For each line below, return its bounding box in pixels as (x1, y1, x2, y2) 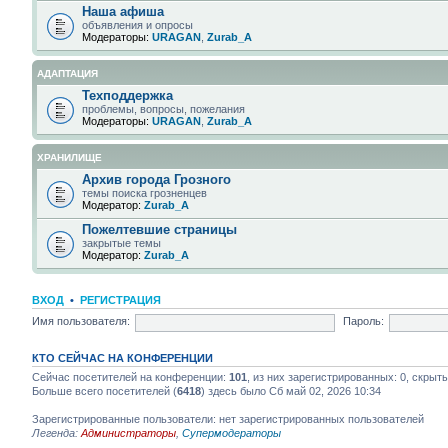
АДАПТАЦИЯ (37, 67, 98, 79)
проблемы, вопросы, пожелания (82, 102, 245, 115)
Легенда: (32, 426, 81, 439)
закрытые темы (82, 236, 161, 249)
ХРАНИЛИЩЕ (37, 151, 102, 163)
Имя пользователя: (32, 315, 130, 328)
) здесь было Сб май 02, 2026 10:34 (201, 384, 381, 397)
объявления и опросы (82, 18, 193, 31)
